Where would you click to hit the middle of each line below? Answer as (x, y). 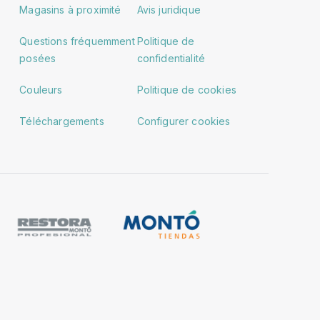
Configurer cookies (184, 121)
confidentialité (171, 58)
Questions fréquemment (77, 41)
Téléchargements (62, 121)
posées (38, 58)
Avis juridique (169, 9)
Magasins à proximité (70, 9)
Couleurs (41, 89)
